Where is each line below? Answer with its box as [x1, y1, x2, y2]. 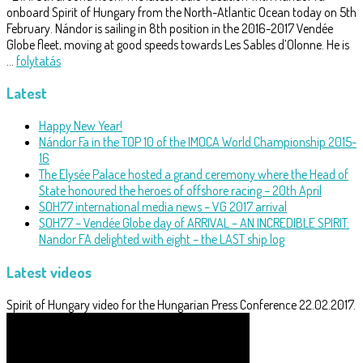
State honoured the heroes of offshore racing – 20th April [39, 182, 322, 199]
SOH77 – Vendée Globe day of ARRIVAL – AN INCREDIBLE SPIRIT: [39, 215, 349, 232]
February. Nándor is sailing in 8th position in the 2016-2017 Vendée [6, 19, 333, 36]
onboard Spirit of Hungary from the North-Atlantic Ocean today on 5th [6, 3, 357, 20]
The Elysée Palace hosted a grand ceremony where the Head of [39, 166, 348, 183]
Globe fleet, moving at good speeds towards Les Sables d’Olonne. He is [6, 36, 349, 53]
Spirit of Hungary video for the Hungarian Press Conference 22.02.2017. [6, 296, 356, 313]
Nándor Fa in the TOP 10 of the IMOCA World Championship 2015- [39, 134, 357, 151]
